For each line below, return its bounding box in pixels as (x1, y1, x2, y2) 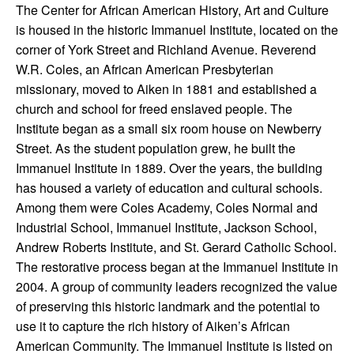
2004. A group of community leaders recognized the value (16, 277, 337, 296)
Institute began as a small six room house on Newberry (16, 119, 322, 137)
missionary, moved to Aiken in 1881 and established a (16, 80, 317, 98)
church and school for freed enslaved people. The (16, 100, 292, 118)
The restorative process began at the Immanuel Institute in (16, 258, 338, 276)
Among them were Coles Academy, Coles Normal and (16, 198, 318, 217)
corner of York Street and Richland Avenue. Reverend (16, 40, 316, 58)
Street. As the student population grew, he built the (16, 139, 296, 157)
